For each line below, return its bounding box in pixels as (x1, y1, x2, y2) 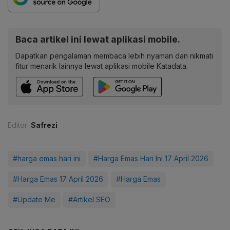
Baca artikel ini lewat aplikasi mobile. (15, 34, 180, 45)
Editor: (8, 121, 29, 130)
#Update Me (13, 195, 55, 204)
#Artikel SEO (68, 195, 110, 204)
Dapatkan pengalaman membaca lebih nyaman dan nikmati (15, 51, 213, 61)
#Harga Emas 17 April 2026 (13, 175, 103, 184)
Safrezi (31, 121, 57, 130)
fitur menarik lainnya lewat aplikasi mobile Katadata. (15, 62, 188, 71)
